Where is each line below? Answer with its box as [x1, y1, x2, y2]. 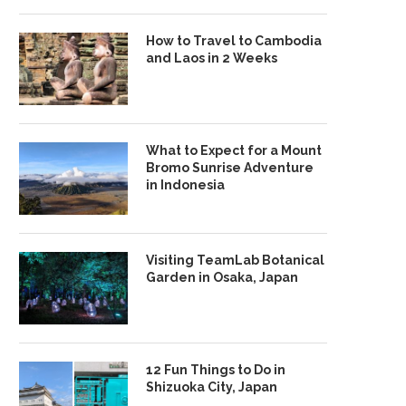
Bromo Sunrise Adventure [146, 160, 314, 175]
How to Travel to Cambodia [146, 34, 322, 48]
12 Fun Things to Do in [146, 362, 285, 377]
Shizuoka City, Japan [146, 380, 277, 394]
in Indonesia [146, 178, 225, 192]
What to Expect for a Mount [146, 143, 322, 158]
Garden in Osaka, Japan [146, 270, 298, 285]
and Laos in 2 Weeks [146, 51, 277, 65]
